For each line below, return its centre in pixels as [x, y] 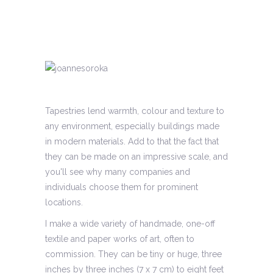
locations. [64, 202]
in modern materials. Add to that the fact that [132, 141]
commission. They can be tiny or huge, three [133, 254]
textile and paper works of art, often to [120, 239]
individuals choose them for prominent [122, 187]
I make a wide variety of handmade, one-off [130, 223]
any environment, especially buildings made [132, 126]
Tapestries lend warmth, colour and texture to [135, 111]
